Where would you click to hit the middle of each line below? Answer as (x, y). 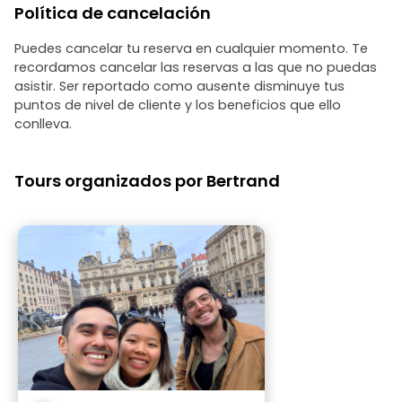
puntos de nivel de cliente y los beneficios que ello (178, 105)
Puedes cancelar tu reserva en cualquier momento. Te (191, 48)
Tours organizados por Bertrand (147, 181)
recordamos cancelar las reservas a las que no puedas (196, 67)
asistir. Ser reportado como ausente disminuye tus (179, 86)
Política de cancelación (113, 13)
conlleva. (43, 124)
